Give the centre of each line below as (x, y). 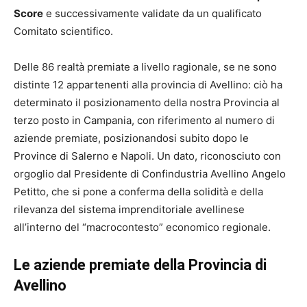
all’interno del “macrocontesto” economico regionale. (142, 228)
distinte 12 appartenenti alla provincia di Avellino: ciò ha (148, 85)
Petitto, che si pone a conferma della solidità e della (138, 192)
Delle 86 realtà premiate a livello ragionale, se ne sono (145, 67)
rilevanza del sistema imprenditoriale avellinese (129, 210)
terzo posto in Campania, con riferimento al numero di (144, 121)
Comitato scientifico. (63, 32)
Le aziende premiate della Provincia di (140, 265)
